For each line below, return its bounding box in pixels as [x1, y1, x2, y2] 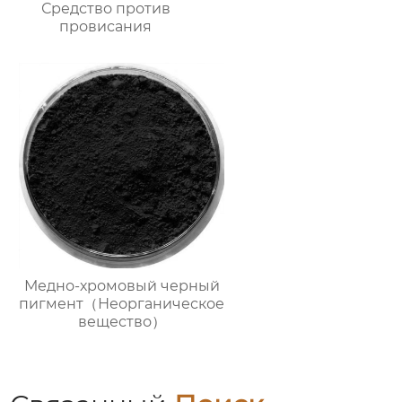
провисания [59, 17, 153, 35]
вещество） [77, 312, 166, 330]
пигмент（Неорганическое [19, 294, 225, 312]
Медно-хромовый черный [23, 276, 220, 294]
